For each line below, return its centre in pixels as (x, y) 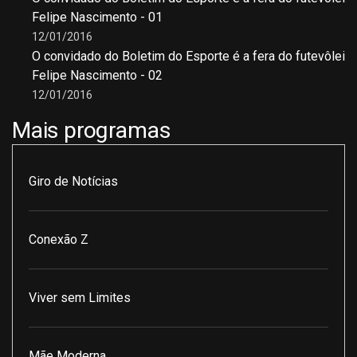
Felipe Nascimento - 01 (97, 17)
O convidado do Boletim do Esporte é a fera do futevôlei (188, 56)
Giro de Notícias (73, 181)
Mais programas (92, 130)
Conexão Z (59, 239)
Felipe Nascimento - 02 (97, 75)
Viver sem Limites (80, 298)
